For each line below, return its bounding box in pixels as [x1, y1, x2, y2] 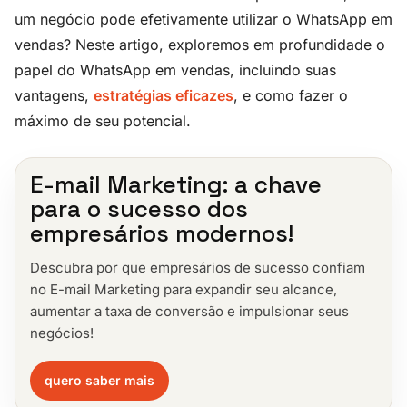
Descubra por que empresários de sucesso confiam [30, 258, 365, 276]
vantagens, [15, 85, 94, 104]
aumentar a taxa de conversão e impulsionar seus [30, 302, 349, 320]
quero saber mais [45, 372, 154, 388]
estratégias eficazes [94, 85, 233, 104]
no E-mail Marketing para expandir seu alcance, [30, 280, 337, 298]
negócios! [30, 323, 94, 342]
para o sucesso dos [30, 193, 248, 224]
